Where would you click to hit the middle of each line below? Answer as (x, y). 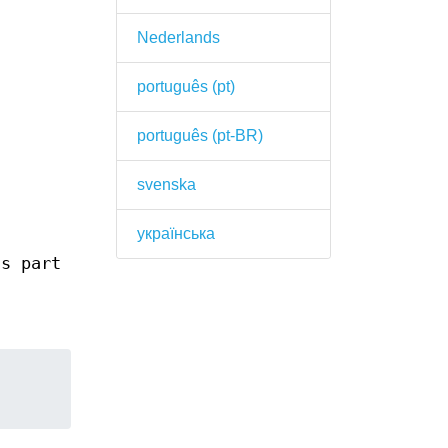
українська (175, 233)
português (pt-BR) (199, 135)
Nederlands (178, 37)
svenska (166, 184)
